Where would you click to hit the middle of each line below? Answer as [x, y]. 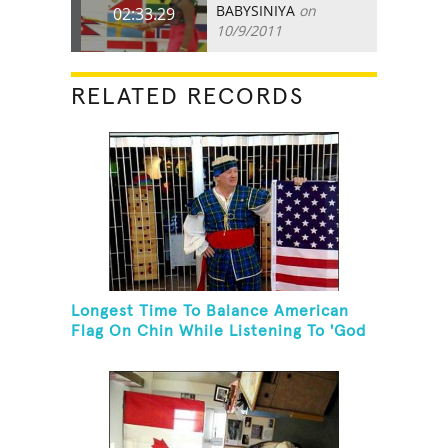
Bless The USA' [130, 351]
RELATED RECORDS [188, 96]
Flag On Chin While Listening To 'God [219, 331]
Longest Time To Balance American [210, 311]
